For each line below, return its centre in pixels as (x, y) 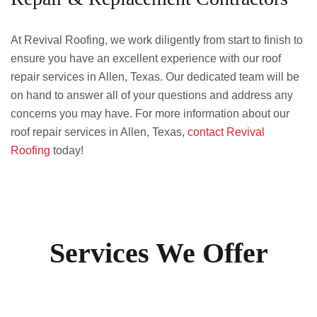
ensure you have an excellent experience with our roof (146, 58)
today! (67, 150)
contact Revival (226, 132)
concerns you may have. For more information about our (150, 114)
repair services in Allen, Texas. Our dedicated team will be (155, 77)
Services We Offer (158, 253)
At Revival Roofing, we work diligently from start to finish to (157, 40)
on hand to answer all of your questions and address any (152, 95)
